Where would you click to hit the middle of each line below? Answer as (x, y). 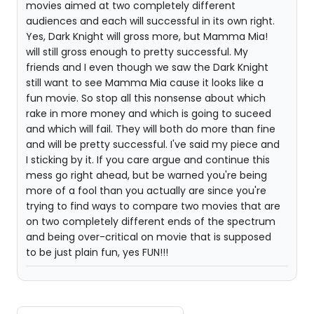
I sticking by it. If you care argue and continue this (148, 160)
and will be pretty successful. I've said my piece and (153, 144)
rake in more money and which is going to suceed (149, 114)
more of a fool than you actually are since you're (146, 191)
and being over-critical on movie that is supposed (149, 237)
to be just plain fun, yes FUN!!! (97, 252)
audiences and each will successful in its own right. (150, 21)
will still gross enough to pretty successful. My (137, 52)
